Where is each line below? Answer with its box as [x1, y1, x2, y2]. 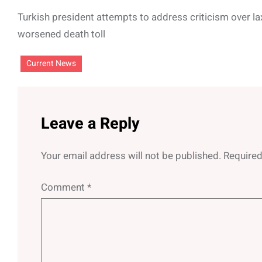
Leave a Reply [41, 112, 140, 135]
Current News [26, 57, 76, 70]
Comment [41, 180, 87, 195]
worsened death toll [18, 26, 105, 42]
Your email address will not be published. [41, 148, 221, 163]
